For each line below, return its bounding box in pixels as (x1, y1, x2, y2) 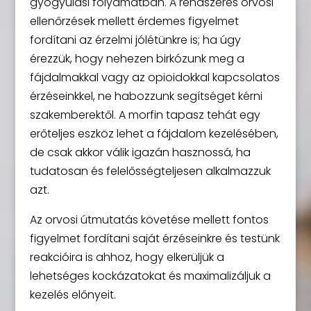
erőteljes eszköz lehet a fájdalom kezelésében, (29, 126, 278, 142)
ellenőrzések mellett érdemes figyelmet (29, 13, 239, 29)
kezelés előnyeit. (29, 287, 116, 303)
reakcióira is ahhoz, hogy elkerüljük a (29, 249, 224, 265)
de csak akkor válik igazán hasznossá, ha (29, 144, 251, 160)
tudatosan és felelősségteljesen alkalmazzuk (29, 163, 271, 179)
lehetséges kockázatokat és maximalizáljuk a (29, 268, 271, 284)
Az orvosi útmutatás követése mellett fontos (29, 212, 269, 228)
